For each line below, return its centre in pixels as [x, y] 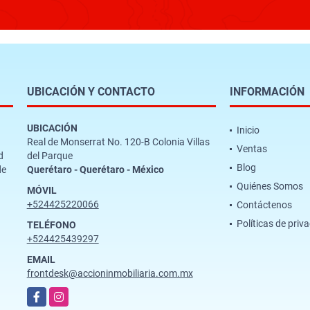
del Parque [49, 155]
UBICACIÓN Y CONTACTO [91, 91]
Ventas [252, 148]
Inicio [248, 130]
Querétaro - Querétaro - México [95, 169]
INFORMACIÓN [267, 91]
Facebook [48, 294]
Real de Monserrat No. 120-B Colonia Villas [118, 142]
